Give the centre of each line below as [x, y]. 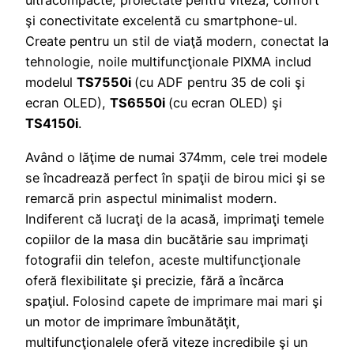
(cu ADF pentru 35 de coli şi [220, 83]
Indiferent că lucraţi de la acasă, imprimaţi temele [175, 218]
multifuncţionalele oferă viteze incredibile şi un [167, 342]
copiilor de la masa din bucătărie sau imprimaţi [167, 239]
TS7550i [105, 83]
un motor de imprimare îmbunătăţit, [133, 321]
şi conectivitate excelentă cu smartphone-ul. [161, 21]
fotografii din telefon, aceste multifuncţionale [163, 260]
